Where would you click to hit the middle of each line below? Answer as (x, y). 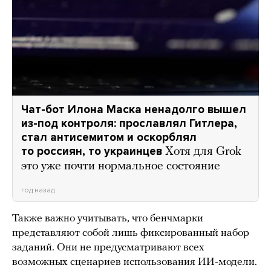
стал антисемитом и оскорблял (109, 138)
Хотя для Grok (203, 152)
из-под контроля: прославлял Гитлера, (129, 124)
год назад (38, 190)
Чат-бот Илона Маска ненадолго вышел (134, 110)
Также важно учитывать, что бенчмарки (108, 219)
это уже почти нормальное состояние (121, 167)
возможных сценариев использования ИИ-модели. (135, 263)
